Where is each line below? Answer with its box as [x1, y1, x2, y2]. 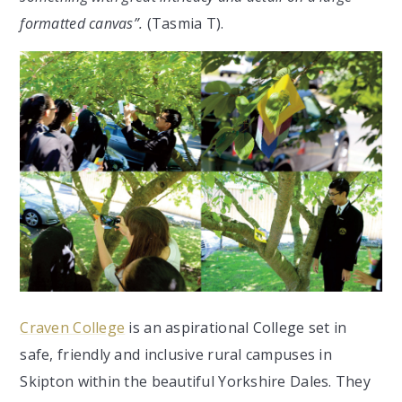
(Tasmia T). [143, 13, 224, 34]
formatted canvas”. [20, 13, 144, 34]
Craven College [20, 318, 126, 338]
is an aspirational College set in [125, 318, 347, 338]
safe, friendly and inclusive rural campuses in [20, 345, 332, 365]
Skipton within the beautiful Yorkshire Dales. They [20, 371, 371, 392]
